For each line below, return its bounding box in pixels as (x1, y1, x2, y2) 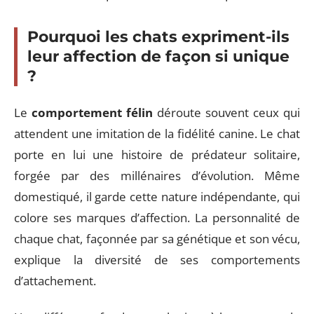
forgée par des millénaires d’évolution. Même (14, 167, 300, 184)
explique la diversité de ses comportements (14, 251, 300, 268)
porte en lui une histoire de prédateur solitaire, (14, 146, 300, 163)
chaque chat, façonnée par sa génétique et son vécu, (14, 230, 300, 247)
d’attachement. (14, 272, 96, 289)
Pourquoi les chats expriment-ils (27, 27, 289, 46)
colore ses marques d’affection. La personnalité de (14, 209, 300, 226)
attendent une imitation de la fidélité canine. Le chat (14, 125, 300, 142)
